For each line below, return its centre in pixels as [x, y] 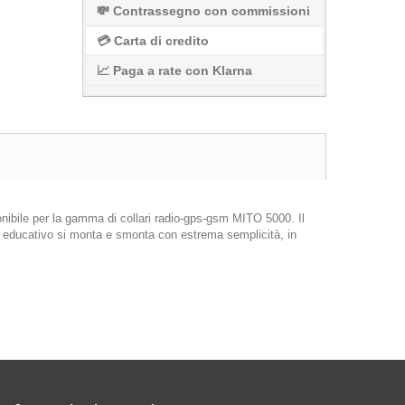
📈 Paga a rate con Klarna [175, 71]
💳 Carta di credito [153, 41]
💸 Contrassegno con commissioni [204, 11]
